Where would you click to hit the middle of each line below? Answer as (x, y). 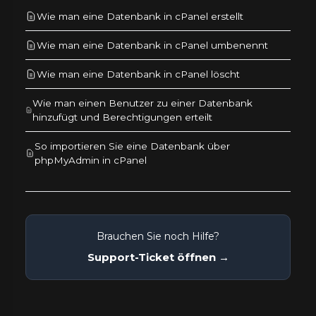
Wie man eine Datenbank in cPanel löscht (138, 74)
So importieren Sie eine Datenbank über (133, 146)
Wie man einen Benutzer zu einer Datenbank (143, 103)
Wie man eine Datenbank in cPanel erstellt (140, 16)
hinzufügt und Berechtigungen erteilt (123, 117)
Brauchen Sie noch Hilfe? (158, 236)
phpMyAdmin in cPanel (91, 160)
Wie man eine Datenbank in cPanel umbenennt (152, 45)
